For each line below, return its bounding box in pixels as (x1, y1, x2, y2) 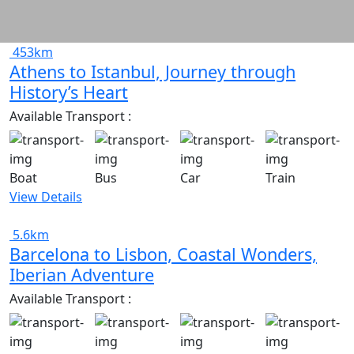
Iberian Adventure (9, 262, 154, 286)
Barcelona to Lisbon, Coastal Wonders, (9, 242, 317, 265)
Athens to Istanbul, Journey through (9, 59, 296, 83)
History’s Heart (9, 80, 128, 104)
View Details (9, 187, 82, 205)
